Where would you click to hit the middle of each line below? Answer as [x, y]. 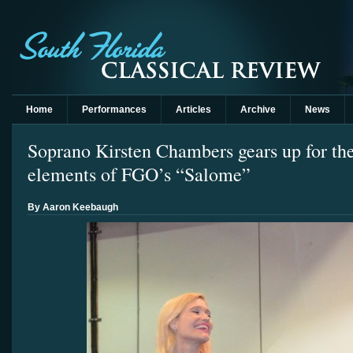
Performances [114, 110]
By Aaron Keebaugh [73, 207]
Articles [193, 110]
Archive [258, 110]
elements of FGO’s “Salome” [139, 174]
